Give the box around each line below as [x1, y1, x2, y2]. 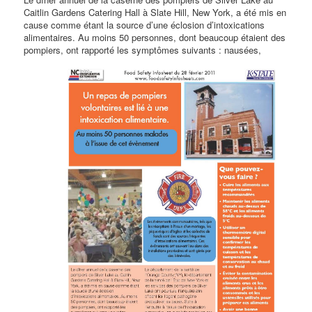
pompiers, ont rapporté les [24, 43, 132, 57]
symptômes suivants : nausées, [132, 43, 262, 57]
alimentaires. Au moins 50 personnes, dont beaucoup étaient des [24, 31, 286, 45]
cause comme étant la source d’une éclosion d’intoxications [24, 18, 265, 32]
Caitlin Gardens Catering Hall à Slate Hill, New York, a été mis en [24, 6, 287, 19]
